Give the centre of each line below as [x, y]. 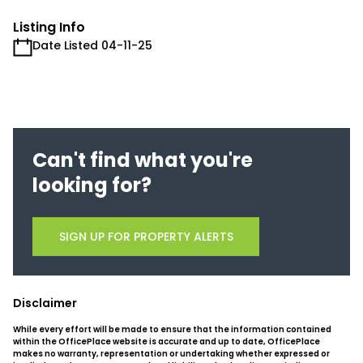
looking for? [92, 185]
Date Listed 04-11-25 [92, 45]
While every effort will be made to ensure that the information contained [172, 329]
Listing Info [49, 27]
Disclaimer [45, 303]
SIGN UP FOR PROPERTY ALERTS [146, 236]
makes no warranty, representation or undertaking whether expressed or [171, 354]
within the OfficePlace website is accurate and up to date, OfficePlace [167, 342]
